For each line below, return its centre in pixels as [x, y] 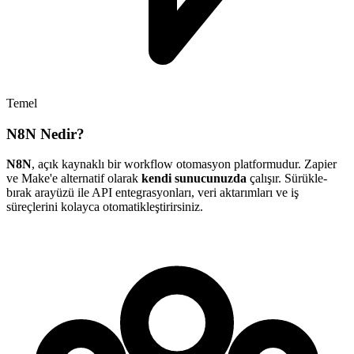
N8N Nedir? [45, 134]
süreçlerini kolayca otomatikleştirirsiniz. [105, 207]
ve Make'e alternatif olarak [74, 179]
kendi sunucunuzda [194, 179]
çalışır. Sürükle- [287, 179]
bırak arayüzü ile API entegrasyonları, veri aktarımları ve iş [153, 193]
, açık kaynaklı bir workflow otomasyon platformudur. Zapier [184, 164]
